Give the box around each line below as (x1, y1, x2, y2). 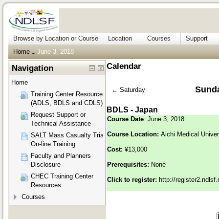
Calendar (107, 62, 141, 71)
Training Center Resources (31, 90, 106, 98)
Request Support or (31, 111, 86, 119)
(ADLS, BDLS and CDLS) (31, 99, 103, 107)
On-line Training (31, 140, 75, 148)
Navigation (12, 64, 54, 73)
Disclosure (31, 161, 61, 169)
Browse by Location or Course (13, 35, 98, 42)
